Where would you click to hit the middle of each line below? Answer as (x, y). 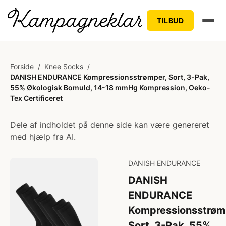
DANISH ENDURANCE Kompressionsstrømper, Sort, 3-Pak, (110, 77)
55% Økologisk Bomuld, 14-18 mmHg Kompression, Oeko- (110, 88)
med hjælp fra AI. (43, 137)
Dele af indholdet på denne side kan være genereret (110, 125)
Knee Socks (64, 66)
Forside (22, 66)
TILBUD (171, 20)
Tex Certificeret (36, 98)
